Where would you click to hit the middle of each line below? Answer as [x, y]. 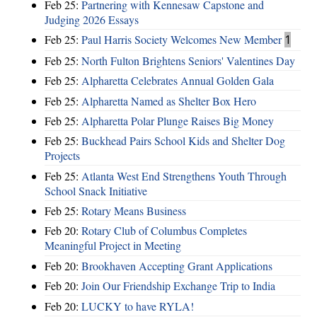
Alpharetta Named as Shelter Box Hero [169, 100]
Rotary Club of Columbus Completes [164, 231]
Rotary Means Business [134, 211]
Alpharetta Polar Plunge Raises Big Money [178, 120]
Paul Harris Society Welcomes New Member [181, 40]
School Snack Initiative [96, 190]
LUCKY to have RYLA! [138, 306]
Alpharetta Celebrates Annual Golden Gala [178, 81]
